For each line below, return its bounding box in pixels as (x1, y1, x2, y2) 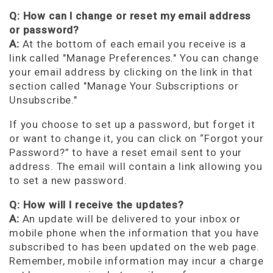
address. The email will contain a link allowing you (9, 160, 263, 172)
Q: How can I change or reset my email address (9, 10, 252, 22)
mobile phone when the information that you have (9, 227, 259, 239)
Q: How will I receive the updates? (9, 199, 184, 211)
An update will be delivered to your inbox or (22, 213, 241, 225)
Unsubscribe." (9, 94, 78, 106)
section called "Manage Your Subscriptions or (9, 80, 239, 92)
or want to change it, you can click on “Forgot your (9, 132, 264, 144)
